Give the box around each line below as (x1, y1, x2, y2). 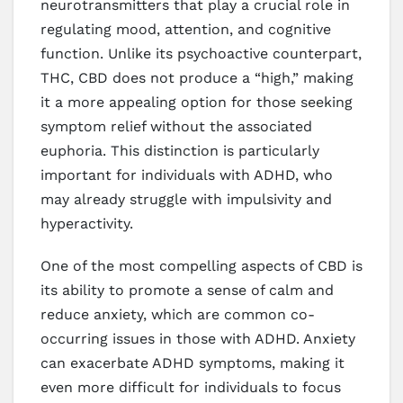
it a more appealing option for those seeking (40, 93, 353, 111)
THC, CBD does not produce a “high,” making (40, 68, 354, 86)
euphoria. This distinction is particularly (40, 141, 319, 159)
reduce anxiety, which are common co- (40, 305, 315, 323)
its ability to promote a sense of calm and (40, 281, 334, 299)
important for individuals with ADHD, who (40, 166, 333, 184)
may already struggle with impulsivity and (40, 190, 332, 208)
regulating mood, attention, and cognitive (40, 20, 331, 38)
